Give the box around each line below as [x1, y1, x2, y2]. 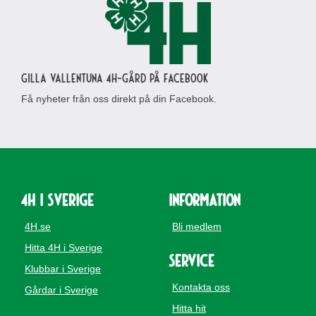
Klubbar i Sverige [25, 262, 101, 274]
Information [169, 188, 241, 209]
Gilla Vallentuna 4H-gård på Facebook [21, 69, 208, 85]
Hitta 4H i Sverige [25, 241, 102, 253]
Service [169, 249, 214, 270]
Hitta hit [172, 302, 206, 314]
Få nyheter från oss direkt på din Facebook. [21, 92, 217, 104]
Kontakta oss [172, 281, 230, 293]
